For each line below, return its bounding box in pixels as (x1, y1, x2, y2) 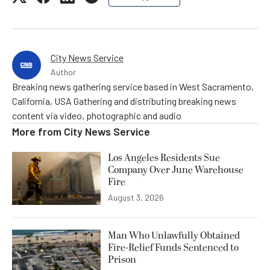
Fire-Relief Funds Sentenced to (108, 240, 239, 256)
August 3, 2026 (108, 192, 164, 203)
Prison (108, 253, 136, 268)
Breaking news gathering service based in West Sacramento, (12, 81, 254, 92)
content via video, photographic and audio (12, 110, 181, 121)
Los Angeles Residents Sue (108, 151, 220, 165)
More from (12, 125, 64, 138)
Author (51, 67, 76, 77)
